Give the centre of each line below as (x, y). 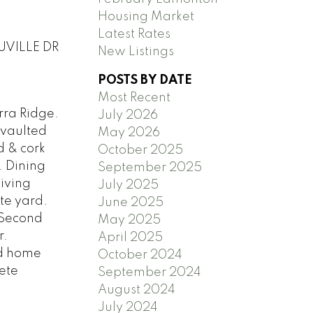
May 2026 (129, 132)
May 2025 (130, 220)
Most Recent (134, 97)
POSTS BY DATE (145, 80)
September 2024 (150, 272)
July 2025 (129, 185)
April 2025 (131, 237)
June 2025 (131, 202)
